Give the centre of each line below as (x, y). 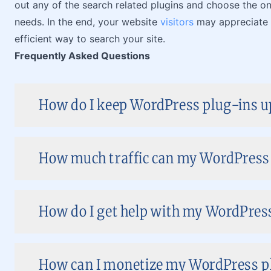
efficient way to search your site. (90, 39)
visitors (177, 22)
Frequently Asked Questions (82, 56)
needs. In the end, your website (87, 22)
